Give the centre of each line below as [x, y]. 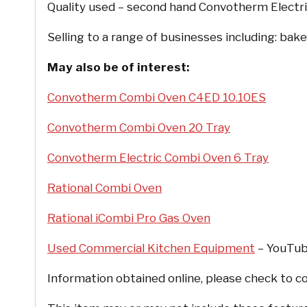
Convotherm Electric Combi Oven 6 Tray [158, 158]
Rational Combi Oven [105, 188]
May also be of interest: [118, 67]
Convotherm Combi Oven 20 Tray [139, 128]
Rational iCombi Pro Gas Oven [129, 218]
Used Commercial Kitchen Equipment [151, 248]
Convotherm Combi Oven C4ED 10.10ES [157, 98]
